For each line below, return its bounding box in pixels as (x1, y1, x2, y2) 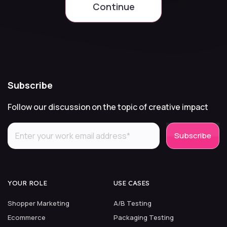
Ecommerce (8, 213, 46, 222)
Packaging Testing (113, 213, 174, 222)
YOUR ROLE (8, 179, 47, 187)
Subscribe (8, 79, 53, 92)
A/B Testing (113, 199, 152, 208)
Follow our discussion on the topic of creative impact (8, 101, 208, 113)
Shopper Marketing (8, 199, 69, 208)
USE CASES (113, 179, 149, 187)
